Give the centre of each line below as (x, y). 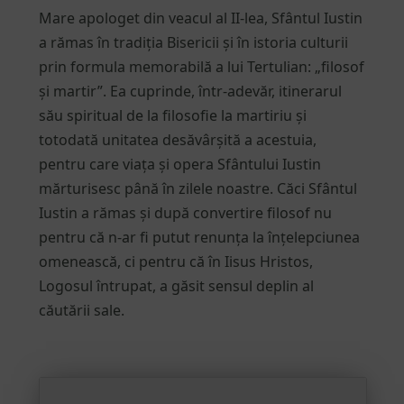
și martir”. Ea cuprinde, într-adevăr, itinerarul (190, 92)
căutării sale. (81, 311)
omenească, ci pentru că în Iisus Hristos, (175, 262)
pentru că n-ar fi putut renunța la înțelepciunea (199, 238)
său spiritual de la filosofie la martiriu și (172, 116)
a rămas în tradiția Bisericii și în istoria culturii (193, 43)
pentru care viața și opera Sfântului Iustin (179, 165)
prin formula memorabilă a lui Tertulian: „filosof (201, 67)
